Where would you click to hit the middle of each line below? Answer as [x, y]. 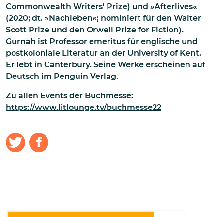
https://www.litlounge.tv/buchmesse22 [84, 107]
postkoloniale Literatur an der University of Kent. [103, 53]
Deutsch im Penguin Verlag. [62, 76]
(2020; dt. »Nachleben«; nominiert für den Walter [103, 18]
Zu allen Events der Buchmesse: [70, 95]
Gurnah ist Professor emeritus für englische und [102, 41]
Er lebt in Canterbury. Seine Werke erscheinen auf [106, 64]
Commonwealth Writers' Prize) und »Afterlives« [101, 6]
